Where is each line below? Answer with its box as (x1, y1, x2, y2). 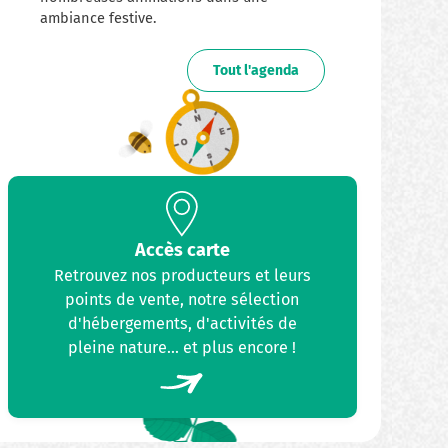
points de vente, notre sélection (65, 289, 300, 309)
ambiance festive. (40, 8, 158, 27)
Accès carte (134, 238, 230, 261)
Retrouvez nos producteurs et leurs (53, 265, 311, 285)
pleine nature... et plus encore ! (68, 337, 297, 357)
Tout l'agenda (212, 61, 299, 79)
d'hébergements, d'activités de (67, 313, 297, 333)
